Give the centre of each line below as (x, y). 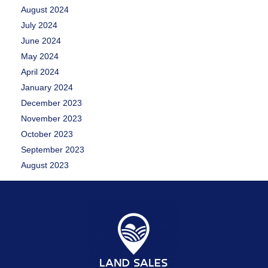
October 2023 (47, 134)
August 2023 (45, 165)
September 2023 (53, 150)
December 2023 (51, 103)
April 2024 (40, 72)
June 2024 (41, 41)
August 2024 (45, 10)
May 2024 (40, 57)
